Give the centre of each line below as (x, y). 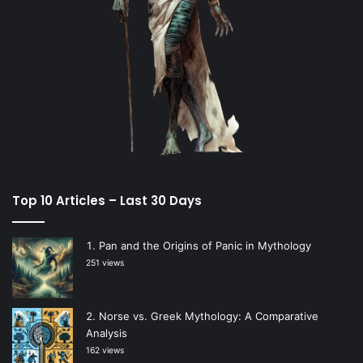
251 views (105, 263)
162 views (105, 350)
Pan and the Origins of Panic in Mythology (205, 245)
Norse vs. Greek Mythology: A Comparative (209, 316)
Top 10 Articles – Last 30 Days (107, 200)
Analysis (107, 333)
